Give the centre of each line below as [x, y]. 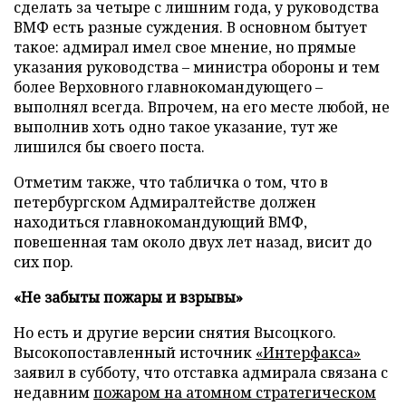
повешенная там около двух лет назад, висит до [193, 242]
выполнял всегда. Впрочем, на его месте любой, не [202, 107]
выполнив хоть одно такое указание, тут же [176, 127]
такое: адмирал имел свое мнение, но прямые [185, 47]
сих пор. [43, 262]
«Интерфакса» [308, 353]
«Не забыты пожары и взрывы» [128, 297]
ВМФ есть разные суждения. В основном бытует [190, 27]
